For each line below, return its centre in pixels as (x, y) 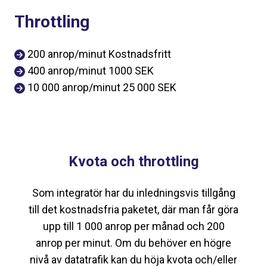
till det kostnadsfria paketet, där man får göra (133, 209)
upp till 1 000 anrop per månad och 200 (133, 226)
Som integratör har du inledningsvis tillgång (133, 193)
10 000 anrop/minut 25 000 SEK (102, 87)
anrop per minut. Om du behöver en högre (133, 243)
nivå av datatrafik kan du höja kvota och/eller (133, 260)
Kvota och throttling (133, 162)
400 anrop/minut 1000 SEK (91, 71)
